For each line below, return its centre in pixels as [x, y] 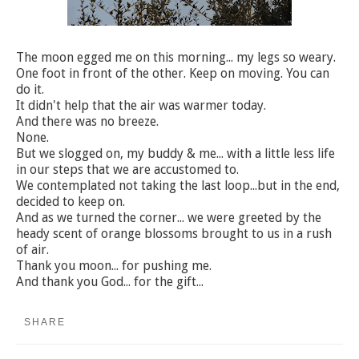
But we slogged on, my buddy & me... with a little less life [175, 154]
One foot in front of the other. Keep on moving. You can [173, 74]
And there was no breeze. [87, 122]
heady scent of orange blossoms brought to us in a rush [174, 234]
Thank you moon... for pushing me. [114, 266]
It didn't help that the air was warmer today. [141, 106]
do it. [30, 90]
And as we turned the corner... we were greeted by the [169, 218]
